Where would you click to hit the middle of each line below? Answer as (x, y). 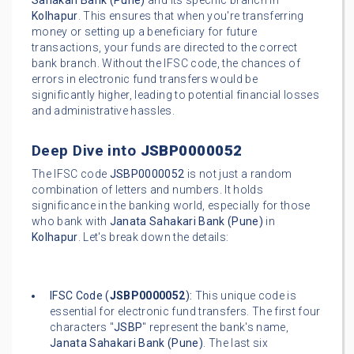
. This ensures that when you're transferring (191, 16)
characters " (82, 328)
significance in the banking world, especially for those (171, 206)
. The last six (235, 343)
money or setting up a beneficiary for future (144, 32)
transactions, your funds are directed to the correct (165, 48)
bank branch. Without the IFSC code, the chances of (166, 64)
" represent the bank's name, (215, 328)
